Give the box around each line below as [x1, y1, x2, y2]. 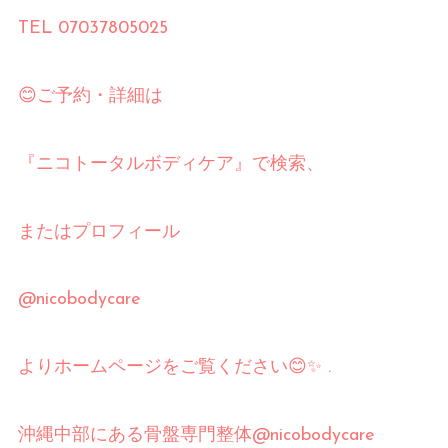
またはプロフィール [17, 223, 180, 241]
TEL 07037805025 [17, 20, 168, 38]
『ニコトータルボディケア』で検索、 [17, 155, 324, 173]
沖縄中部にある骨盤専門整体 [17, 427, 252, 445]
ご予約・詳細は [36, 87, 163, 105]
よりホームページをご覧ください [17, 359, 288, 377]
